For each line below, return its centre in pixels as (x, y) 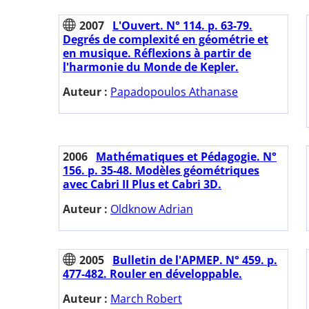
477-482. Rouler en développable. (152, 274)
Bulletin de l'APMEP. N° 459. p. (195, 260)
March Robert (146, 299)
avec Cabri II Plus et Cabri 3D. (142, 185)
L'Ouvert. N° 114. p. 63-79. (182, 26)
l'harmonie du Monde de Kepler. (151, 67)
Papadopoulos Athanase (174, 92)
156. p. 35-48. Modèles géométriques (161, 171)
